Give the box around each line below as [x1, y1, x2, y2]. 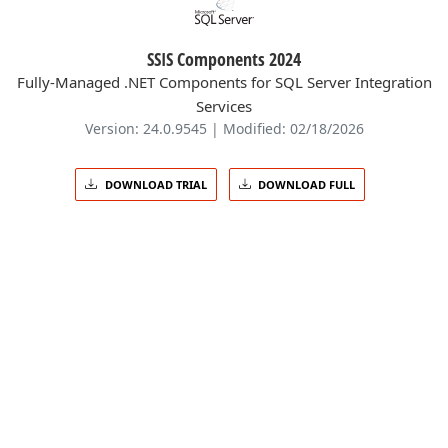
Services [196, 95, 252, 116]
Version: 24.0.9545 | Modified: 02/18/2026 [84, 118, 364, 138]
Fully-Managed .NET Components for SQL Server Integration [16, 71, 432, 92]
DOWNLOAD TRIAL [104, 176, 207, 192]
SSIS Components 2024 [147, 46, 301, 71]
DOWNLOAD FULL [257, 176, 355, 192]
